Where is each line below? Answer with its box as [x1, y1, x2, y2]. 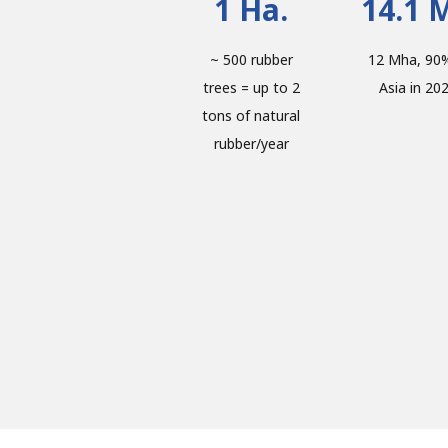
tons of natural [202, 106, 301, 126]
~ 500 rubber [209, 50, 293, 70]
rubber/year [213, 134, 289, 154]
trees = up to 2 [202, 78, 300, 98]
